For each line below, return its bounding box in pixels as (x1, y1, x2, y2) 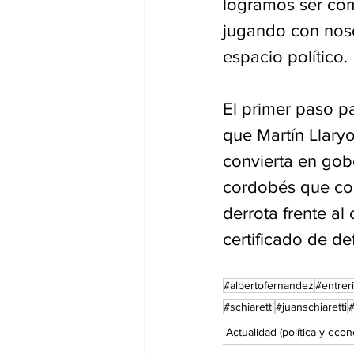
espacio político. (223, 47, 348, 66)
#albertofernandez (224, 278, 314, 292)
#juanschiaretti (276, 299, 347, 313)
